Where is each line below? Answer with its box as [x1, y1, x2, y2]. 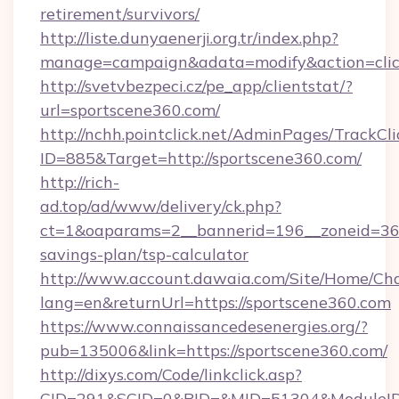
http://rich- [40, 172, 119, 192]
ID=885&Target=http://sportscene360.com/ [40, 148, 362, 168]
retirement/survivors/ [40, 4, 199, 24]
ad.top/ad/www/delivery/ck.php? [40, 196, 281, 216]
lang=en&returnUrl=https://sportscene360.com [40, 292, 391, 313]
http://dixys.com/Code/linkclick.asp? [40, 364, 302, 385]
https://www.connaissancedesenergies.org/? [40, 316, 368, 337]
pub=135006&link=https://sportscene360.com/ [40, 340, 387, 361]
